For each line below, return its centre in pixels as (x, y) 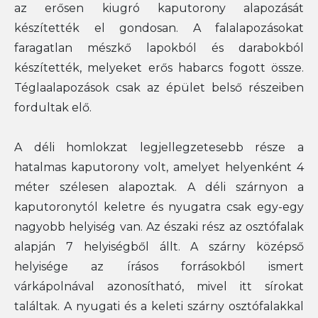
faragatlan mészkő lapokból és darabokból (159, 48)
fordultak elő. (53, 107)
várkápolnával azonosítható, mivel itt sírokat (159, 286)
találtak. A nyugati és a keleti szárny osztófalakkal (159, 306)
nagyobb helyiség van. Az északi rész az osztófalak (159, 226)
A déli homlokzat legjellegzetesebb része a (159, 147)
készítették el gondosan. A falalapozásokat (159, 28)
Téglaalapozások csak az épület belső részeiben (159, 87)
